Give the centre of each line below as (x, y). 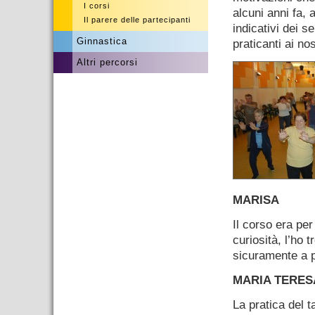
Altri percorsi (107, 62)
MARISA (256, 200)
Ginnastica (102, 41)
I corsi (97, 6)
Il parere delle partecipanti (137, 20)
